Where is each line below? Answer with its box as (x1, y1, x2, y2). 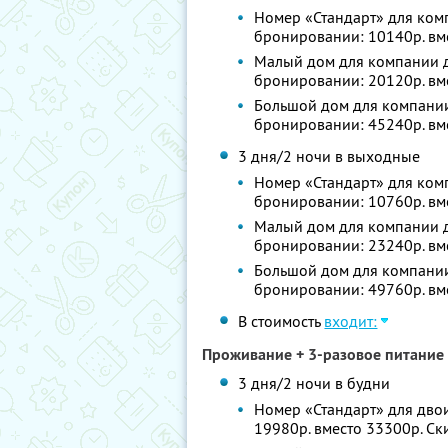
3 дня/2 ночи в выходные (238, 146, 421, 166)
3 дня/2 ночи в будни (238, 373, 391, 393)
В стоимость (238, 311, 325, 331)
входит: (324, 311, 378, 331)
